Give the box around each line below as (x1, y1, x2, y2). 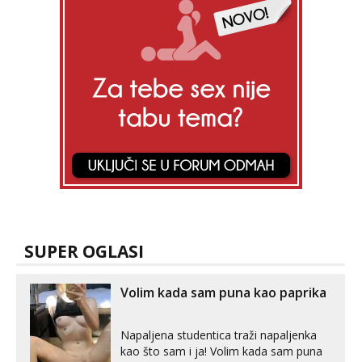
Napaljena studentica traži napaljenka (120, 327, 317, 343)
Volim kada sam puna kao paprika (120, 284, 326, 301)
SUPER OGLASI (24, 240, 144, 263)
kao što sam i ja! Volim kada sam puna (120, 343, 322, 359)
